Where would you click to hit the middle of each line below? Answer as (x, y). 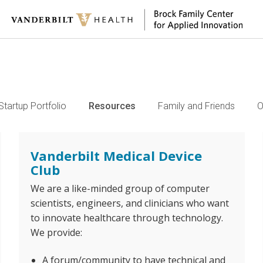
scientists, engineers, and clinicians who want (129, 203)
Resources (112, 106)
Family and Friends (196, 106)
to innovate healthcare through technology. (127, 218)
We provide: (56, 232)
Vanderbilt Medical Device (116, 156)
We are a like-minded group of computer (120, 188)
